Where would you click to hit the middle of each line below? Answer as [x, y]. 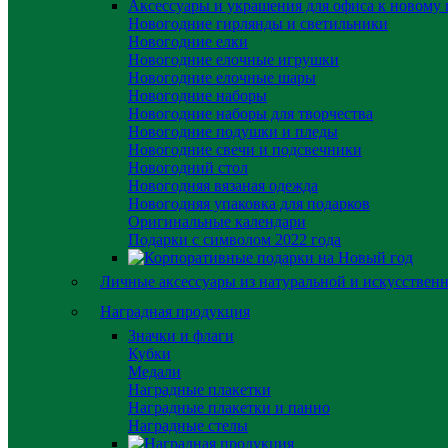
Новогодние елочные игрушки [233, 59]
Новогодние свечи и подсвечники [245, 149]
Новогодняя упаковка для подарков [249, 203]
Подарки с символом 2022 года [234, 239]
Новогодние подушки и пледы [233, 131]
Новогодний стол [188, 167]
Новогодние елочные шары [222, 77]
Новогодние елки [188, 41]
